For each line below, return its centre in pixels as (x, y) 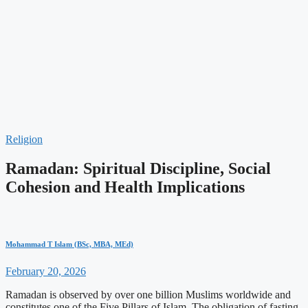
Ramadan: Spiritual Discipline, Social (138, 168)
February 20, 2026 (46, 271)
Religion (24, 139)
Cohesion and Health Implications (125, 187)
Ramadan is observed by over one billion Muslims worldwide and (148, 294)
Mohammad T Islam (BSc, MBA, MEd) (69, 244)
